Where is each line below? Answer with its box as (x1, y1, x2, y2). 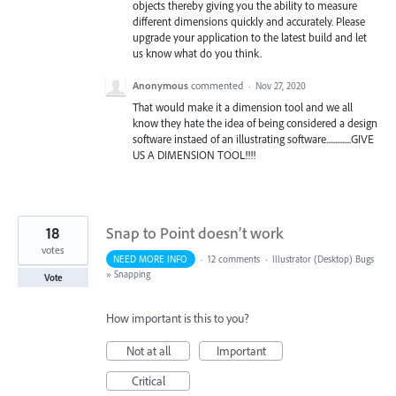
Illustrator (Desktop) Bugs (271, 252, 374, 265)
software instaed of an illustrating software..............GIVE (133, 131, 374, 146)
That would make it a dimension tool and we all (133, 99, 353, 114)
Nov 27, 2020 (255, 79, 306, 92)
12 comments (207, 252, 260, 265)
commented (191, 78, 246, 92)
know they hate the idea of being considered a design (133, 115, 377, 130)
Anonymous (133, 78, 188, 92)
